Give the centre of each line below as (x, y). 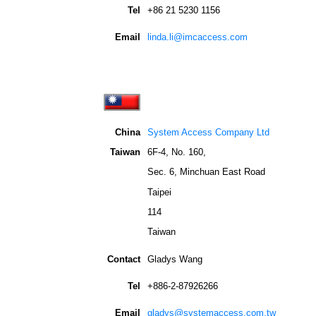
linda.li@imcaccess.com (197, 37)
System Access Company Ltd (208, 132)
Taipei (159, 192)
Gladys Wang (175, 259)
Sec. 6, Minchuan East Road (206, 172)
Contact (124, 259)
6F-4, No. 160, (177, 152)
